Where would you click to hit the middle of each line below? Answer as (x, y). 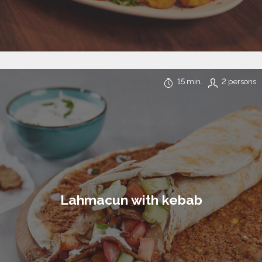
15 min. (190, 81)
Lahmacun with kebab (131, 200)
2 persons (239, 81)
